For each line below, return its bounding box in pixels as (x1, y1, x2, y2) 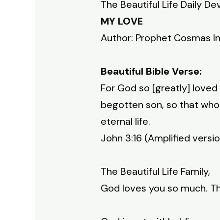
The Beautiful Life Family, (101, 165, 211, 178)
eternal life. (101, 114, 151, 128)
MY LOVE (101, 14, 143, 27)
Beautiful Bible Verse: (101, 64, 202, 78)
